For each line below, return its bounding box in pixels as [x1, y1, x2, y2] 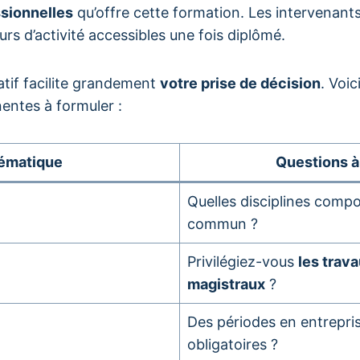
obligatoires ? [187, 336, 278, 353]
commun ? [187, 215, 258, 232]
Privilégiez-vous [187, 253, 298, 270]
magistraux [187, 276, 265, 292]
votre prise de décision [160, 75, 321, 92]
